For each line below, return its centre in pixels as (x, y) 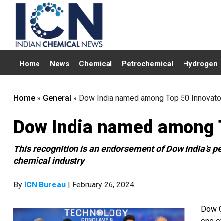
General (57, 98)
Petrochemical (147, 64)
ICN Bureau (45, 185)
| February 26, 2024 (100, 185)
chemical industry (49, 161)
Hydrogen (200, 64)
